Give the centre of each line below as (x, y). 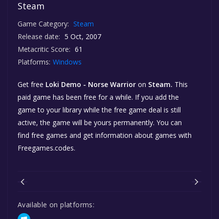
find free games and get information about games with (105, 135)
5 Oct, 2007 (82, 36)
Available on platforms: (56, 204)
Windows (68, 62)
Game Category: (43, 23)
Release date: (39, 36)
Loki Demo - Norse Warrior (91, 84)
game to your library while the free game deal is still (99, 109)
